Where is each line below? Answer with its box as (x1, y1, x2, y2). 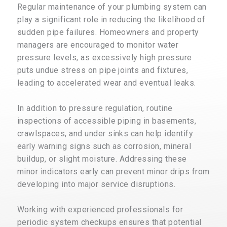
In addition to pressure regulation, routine (17, 103, 173, 113)
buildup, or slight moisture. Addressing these (17, 154, 187, 164)
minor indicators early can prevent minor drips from (17, 166, 210, 176)
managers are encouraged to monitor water (17, 40, 179, 50)
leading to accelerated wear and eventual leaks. (17, 78, 196, 88)
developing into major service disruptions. (17, 179, 176, 189)
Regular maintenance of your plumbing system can (17, 2, 207, 12)
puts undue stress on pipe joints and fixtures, (17, 65, 188, 75)
